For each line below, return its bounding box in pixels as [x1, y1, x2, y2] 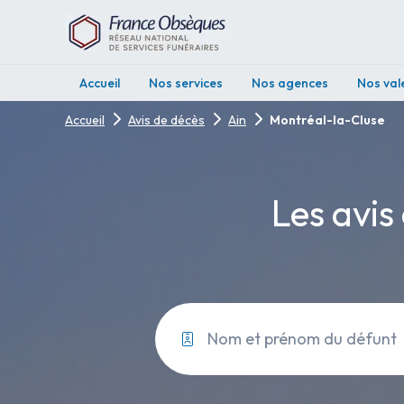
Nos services [149, 75, 223, 91]
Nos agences [252, 75, 328, 91]
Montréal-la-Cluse [270, 112, 385, 128]
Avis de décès [128, 112, 205, 128]
